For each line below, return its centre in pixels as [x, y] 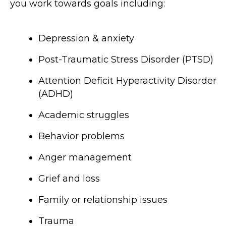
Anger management [85, 158]
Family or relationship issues [103, 200]
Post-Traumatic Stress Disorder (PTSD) [126, 60]
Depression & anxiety [86, 39]
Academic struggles [84, 115]
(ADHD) [56, 94]
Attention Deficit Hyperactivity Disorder [127, 81]
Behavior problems [81, 136]
